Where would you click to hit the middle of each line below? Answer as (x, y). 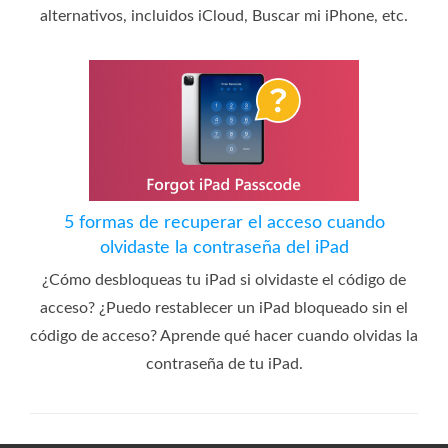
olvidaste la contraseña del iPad (224, 247)
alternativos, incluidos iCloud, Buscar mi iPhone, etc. (224, 15)
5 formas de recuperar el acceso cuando (224, 222)
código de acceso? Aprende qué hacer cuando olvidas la (224, 335)
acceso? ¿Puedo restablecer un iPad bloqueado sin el (224, 307)
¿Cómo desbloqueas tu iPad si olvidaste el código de (224, 279)
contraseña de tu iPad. (224, 363)
